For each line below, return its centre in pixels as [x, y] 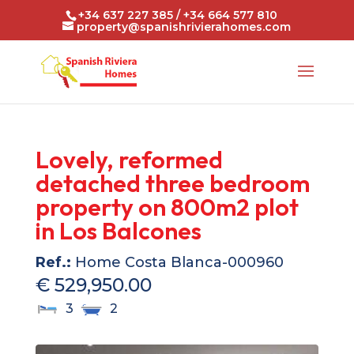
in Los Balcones [118, 231]
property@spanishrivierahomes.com [184, 26]
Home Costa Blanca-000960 [177, 262]
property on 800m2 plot [167, 207]
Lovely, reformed [129, 160]
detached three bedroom [172, 183]
